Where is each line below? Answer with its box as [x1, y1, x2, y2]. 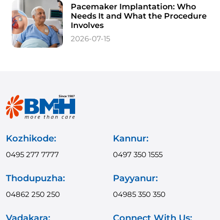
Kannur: [113, 133, 148, 144]
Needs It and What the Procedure [71, 11, 207, 21]
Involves [71, 20, 104, 30]
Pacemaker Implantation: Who [71, 1, 196, 11]
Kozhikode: [6, 133, 56, 144]
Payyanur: [113, 172, 158, 184]
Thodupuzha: [6, 172, 65, 184]
